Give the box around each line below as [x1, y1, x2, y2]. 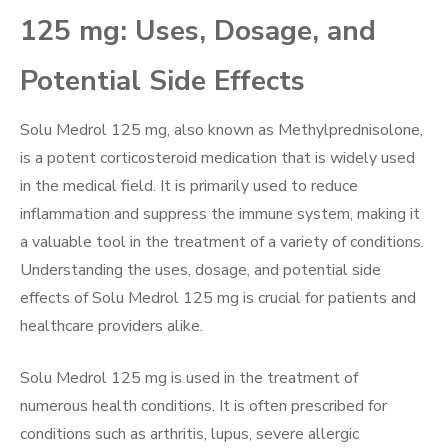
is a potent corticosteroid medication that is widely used [20, 147, 415, 170]
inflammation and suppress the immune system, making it [20, 203, 420, 226]
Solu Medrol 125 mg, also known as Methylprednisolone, [20, 119, 423, 142]
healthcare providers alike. [20, 315, 203, 338]
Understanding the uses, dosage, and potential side [20, 259, 381, 282]
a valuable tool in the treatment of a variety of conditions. [20, 231, 424, 254]
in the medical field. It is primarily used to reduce [20, 175, 358, 198]
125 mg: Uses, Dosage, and [20, 12, 376, 51]
